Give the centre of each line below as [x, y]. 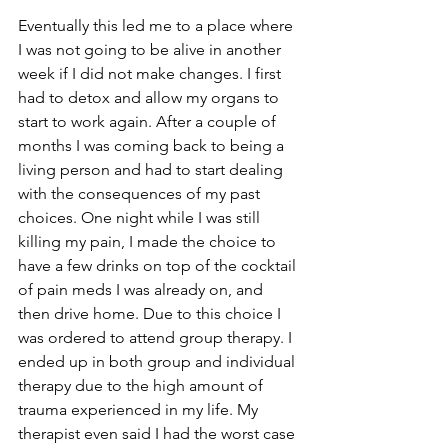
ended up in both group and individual [158, 361]
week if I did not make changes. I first [151, 73]
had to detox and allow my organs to [150, 97]
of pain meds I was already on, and [142, 289]
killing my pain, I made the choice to [149, 241]
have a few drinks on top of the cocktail [159, 265]
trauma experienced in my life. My [140, 409]
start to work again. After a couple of [149, 121]
